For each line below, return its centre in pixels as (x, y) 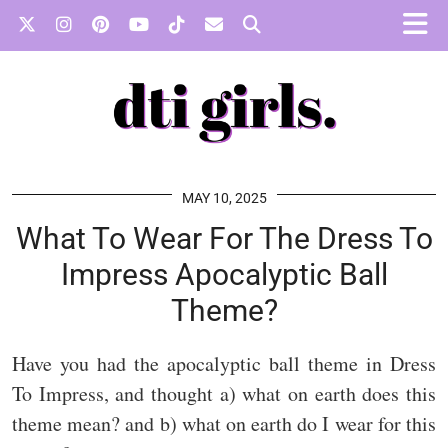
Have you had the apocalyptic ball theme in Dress (224, 364)
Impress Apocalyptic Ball (224, 275)
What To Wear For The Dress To (224, 239)
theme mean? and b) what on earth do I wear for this (224, 424)
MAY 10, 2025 (224, 198)
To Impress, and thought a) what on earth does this (224, 394)
